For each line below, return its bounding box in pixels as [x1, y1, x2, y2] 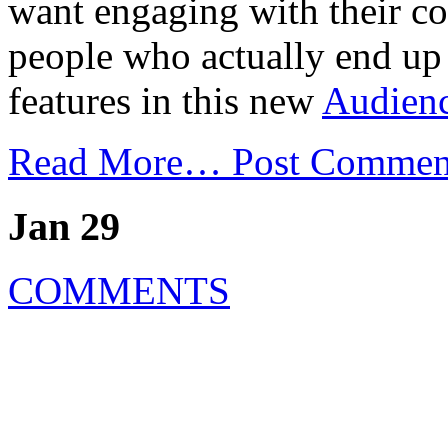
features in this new [8, 78, 322, 122]
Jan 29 [8, 203, 120, 249]
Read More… [8, 139, 232, 183]
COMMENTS [8, 269, 230, 313]
